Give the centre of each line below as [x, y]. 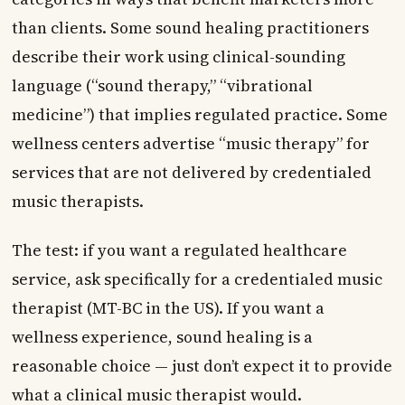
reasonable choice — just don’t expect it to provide [202, 366]
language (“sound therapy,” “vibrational [162, 85]
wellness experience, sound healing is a [162, 337]
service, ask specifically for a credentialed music [197, 279]
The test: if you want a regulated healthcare [179, 250]
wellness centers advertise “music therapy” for [190, 143]
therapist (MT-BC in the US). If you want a [168, 308]
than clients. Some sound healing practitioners [190, 28]
